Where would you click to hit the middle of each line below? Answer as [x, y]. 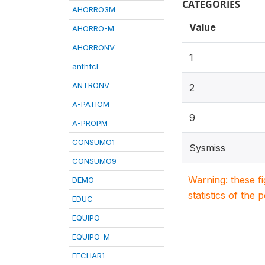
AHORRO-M [93, 28]
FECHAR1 [88, 256]
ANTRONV [91, 85]
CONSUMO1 [93, 142]
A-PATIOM [91, 104]
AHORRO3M [94, 9]
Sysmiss [207, 148]
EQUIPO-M [91, 237]
